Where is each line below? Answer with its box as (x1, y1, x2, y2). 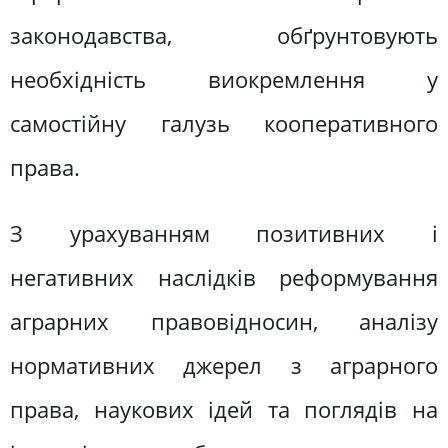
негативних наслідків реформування (10, 261, 438, 293)
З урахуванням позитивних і (10, 217, 438, 249)
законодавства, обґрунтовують (10, 20, 438, 52)
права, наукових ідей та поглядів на (10, 393, 438, 425)
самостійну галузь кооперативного (10, 108, 438, 140)
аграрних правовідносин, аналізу (10, 305, 438, 337)
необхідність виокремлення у (10, 64, 438, 96)
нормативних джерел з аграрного (10, 349, 438, 381)
